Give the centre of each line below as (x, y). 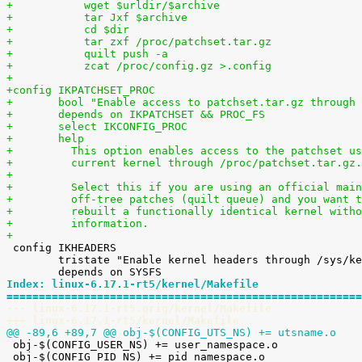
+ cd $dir (94, 29)
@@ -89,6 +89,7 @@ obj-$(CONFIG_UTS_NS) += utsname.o (171, 333)
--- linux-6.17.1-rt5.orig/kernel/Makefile (139, 308)
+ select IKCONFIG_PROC (123, 126)
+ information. (103, 223)
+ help (71, 139)
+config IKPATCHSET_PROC (81, 90)
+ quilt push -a (113, 54)
